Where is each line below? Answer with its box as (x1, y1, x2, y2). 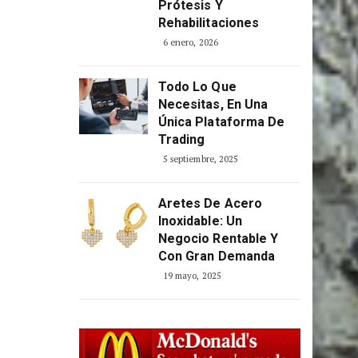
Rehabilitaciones (157, 46, 260, 62)
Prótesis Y (157, 29, 223, 44)
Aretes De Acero (157, 227, 263, 242)
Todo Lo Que (157, 110, 237, 125)
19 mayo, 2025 (162, 301, 221, 312)
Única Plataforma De (157, 145, 285, 161)
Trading (157, 163, 205, 178)
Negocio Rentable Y (157, 262, 279, 277)
